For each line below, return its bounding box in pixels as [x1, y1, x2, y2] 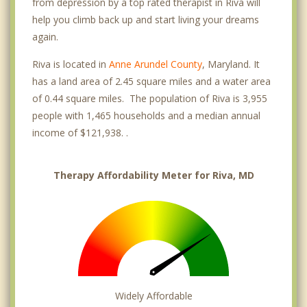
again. [32, 29, 58, 43]
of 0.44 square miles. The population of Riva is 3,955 [32, 91, 267, 105]
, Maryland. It [202, 57, 260, 71]
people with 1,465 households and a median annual [32, 108, 260, 122]
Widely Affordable [114, 288, 193, 302]
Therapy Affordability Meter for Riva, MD [53, 168, 254, 182]
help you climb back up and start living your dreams [32, 12, 259, 26]
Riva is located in [32, 57, 109, 71]
